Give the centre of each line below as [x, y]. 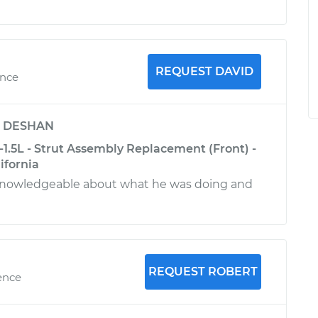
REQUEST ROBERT [203, 272]
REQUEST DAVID [204, 71]
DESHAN [28, 126]
